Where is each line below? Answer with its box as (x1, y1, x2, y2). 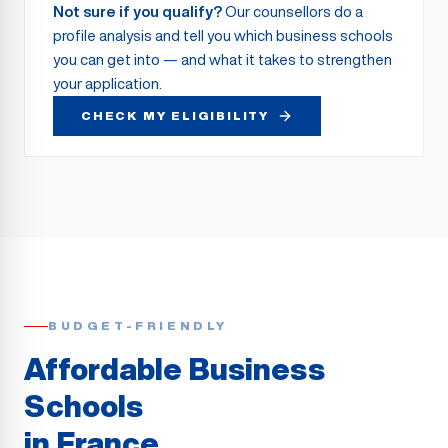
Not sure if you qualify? (53, 4, 222, 19)
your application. (53, 76, 162, 91)
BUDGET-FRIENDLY (48, 319, 228, 332)
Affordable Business (24, 354, 325, 384)
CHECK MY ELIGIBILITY (81, 109, 269, 122)
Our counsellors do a (222, 4, 363, 19)
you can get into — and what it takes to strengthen (53, 52, 392, 67)
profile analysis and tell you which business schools (53, 28, 393, 43)
